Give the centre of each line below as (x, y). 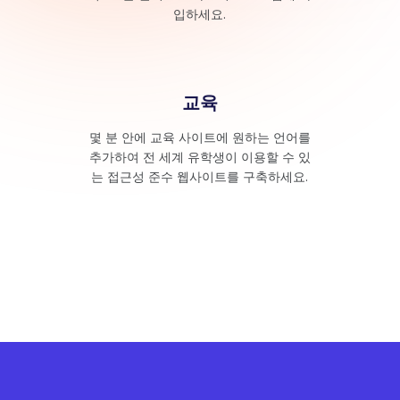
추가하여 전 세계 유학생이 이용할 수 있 (200, 157)
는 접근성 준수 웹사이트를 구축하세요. (200, 176)
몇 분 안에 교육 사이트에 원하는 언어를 (200, 137)
